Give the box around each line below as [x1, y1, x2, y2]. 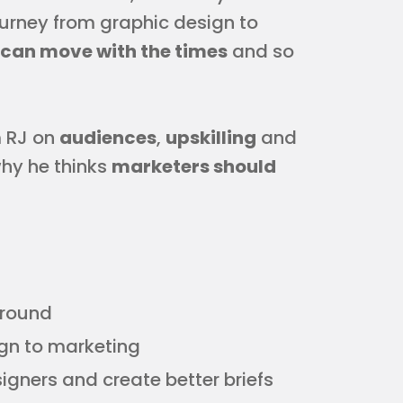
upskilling [166, 125, 256, 150]
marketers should [112, 154, 276, 179]
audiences [59, 125, 157, 150]
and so [228, 39, 294, 64]
